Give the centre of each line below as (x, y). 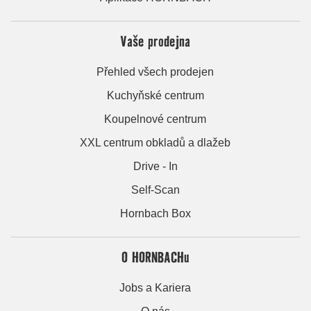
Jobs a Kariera (155, 287)
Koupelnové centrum (155, 119)
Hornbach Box (155, 213)
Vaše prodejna (155, 41)
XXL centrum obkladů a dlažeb (155, 142)
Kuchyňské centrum (155, 95)
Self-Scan (155, 190)
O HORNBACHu (155, 257)
